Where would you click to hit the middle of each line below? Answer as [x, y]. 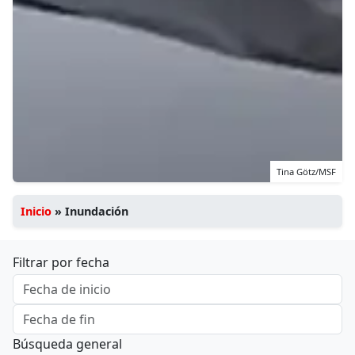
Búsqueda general [67, 344]
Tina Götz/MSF [306, 172]
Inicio [36, 212]
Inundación [97, 212]
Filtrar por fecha [61, 263]
